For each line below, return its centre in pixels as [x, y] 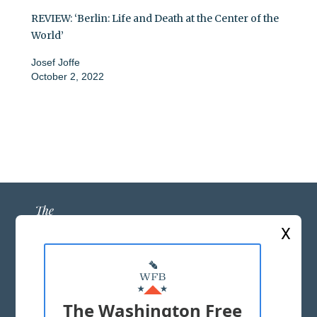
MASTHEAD [158, 297]
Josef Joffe [56, 63]
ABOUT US [158, 275]
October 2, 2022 [68, 77]
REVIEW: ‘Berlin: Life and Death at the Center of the [155, 19]
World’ [47, 36]
